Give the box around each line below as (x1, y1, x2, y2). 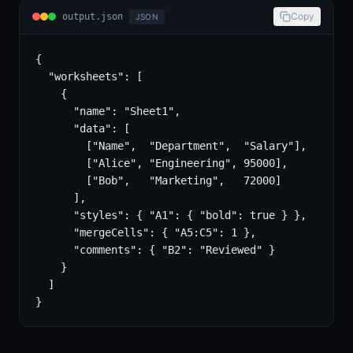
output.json (62, 11, 123, 22)
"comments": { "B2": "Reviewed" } (35, 243, 275, 256)
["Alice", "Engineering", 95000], (35, 157, 288, 169)
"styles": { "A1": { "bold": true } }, (35, 209, 307, 221)
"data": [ (35, 122, 130, 135)
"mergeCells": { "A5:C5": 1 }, (35, 226, 256, 239)
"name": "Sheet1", (35, 105, 180, 117)
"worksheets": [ (35, 70, 143, 83)
